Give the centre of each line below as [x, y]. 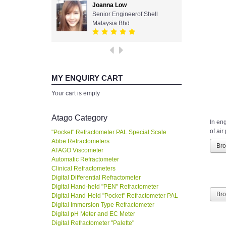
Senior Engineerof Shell [125, 14]
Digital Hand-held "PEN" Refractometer [105, 187]
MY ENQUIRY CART [87, 78]
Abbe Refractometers [80, 142]
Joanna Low [109, 5]
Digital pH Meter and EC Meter [93, 214]
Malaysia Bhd [111, 23]
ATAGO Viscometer [77, 151]
